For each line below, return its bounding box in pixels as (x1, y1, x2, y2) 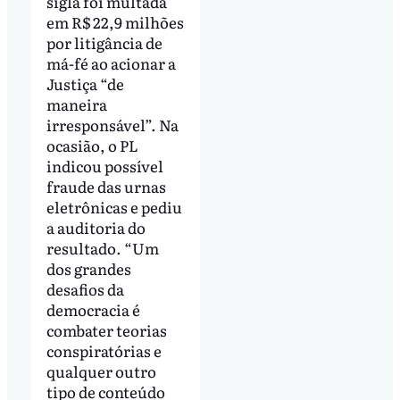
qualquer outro (46, 359, 156, 382)
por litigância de (46, 30, 162, 54)
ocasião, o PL (46, 133, 138, 156)
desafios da (46, 277, 124, 300)
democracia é (46, 297, 140, 321)
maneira (46, 92, 107, 115)
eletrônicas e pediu (46, 195, 182, 218)
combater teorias (46, 318, 167, 341)
